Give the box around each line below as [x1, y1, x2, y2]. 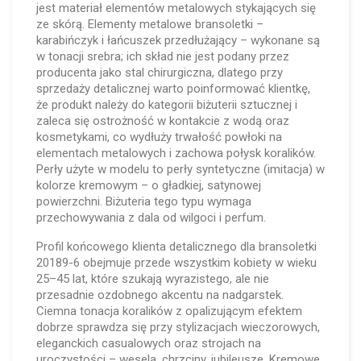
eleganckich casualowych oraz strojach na [36, 336, 261, 351]
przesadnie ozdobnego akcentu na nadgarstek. [36, 288, 284, 302]
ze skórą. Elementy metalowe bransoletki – [36, 17, 263, 31]
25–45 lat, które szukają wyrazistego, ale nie [36, 272, 269, 286]
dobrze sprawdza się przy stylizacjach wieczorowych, [36, 320, 320, 334]
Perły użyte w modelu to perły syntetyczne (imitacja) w [36, 162, 325, 176]
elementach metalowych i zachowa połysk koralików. [36, 146, 316, 160]
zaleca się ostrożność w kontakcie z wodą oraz [36, 114, 289, 128]
